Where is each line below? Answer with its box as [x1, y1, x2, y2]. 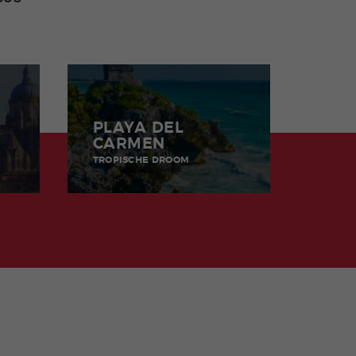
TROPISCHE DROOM [92, 155, 190, 164]
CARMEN [92, 136, 165, 152]
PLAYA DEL [92, 120, 184, 136]
